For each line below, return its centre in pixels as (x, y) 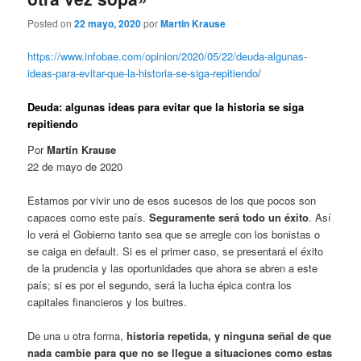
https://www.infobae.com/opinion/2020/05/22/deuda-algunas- (168, 56)
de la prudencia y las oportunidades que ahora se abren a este (173, 268)
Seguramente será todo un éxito (229, 217)
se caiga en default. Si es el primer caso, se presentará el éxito (176, 251)
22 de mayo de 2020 (75, 166)
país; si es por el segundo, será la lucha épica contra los (160, 284)
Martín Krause (82, 149)
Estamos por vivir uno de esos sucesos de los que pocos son (172, 200)
